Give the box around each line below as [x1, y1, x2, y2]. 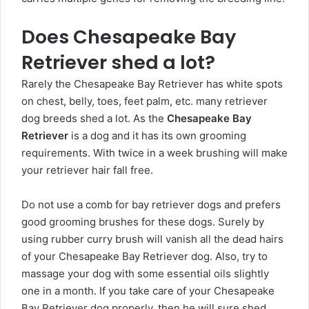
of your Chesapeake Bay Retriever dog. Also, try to [21, 250, 268, 263]
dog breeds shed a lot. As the [21, 112, 167, 126]
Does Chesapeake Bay [21, 24, 236, 50]
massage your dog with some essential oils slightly [21, 267, 269, 281]
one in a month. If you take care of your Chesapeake [21, 284, 275, 298]
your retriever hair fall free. [21, 163, 153, 177]
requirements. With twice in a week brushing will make [21, 146, 288, 160]
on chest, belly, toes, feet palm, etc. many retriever [21, 94, 268, 108]
